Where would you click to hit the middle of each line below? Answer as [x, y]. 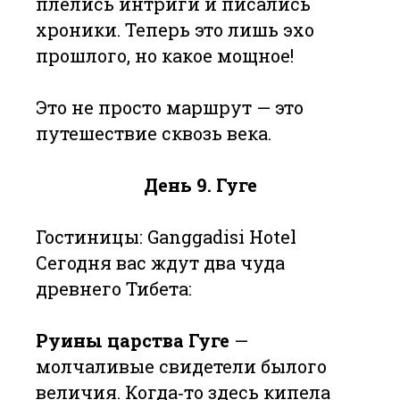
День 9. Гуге [200, 185]
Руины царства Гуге [133, 340]
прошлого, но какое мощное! [165, 55]
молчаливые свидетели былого [181, 366]
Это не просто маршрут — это [170, 107]
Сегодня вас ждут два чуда [160, 262]
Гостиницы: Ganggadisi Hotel [166, 237]
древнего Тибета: [114, 288]
